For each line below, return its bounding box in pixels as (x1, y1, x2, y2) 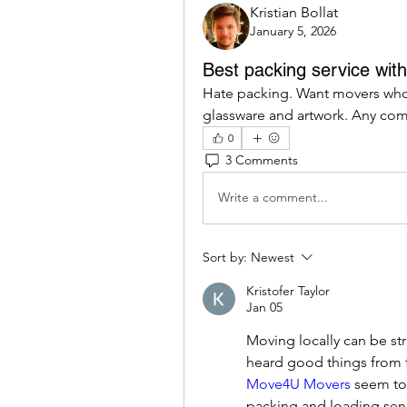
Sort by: (203, 248, 247, 265)
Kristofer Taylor (246, 282, 330, 299)
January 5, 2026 (250, 22, 336, 39)
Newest (251, 248, 294, 265)
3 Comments (225, 152, 298, 169)
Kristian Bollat (250, 3, 338, 21)
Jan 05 (246, 298, 283, 315)
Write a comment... (218, 189, 328, 206)
